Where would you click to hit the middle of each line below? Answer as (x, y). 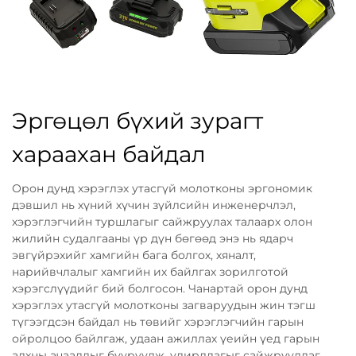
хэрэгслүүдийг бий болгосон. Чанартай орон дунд (160, 288)
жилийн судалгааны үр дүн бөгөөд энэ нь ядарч (153, 238)
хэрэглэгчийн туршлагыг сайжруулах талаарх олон (162, 221)
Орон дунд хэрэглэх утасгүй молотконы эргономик (162, 188)
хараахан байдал (109, 154)
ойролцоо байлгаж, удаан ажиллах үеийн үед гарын (166, 338)
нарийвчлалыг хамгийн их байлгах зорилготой (150, 271)
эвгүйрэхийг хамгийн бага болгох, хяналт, (134, 255)
